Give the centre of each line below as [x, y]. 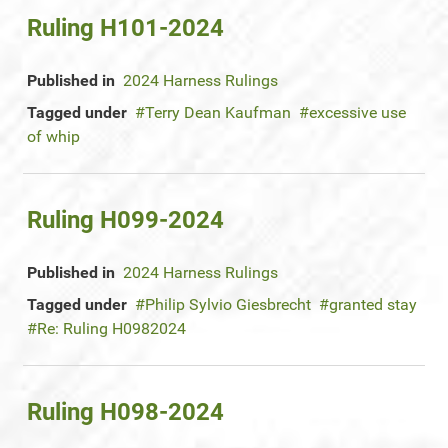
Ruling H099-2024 [125, 220]
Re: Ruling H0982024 [111, 328]
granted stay [373, 304]
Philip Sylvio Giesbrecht [228, 304]
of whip [53, 136]
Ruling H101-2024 [125, 28]
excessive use [357, 112]
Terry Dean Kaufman [218, 112]
